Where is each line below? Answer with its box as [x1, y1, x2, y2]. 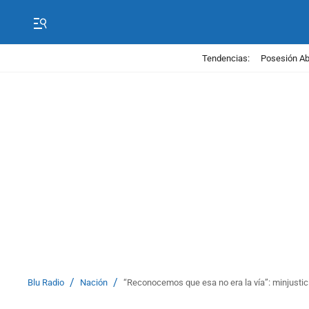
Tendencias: [201, 52, 250, 63]
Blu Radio [28, 277, 64, 288]
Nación [80, 277, 108, 288]
